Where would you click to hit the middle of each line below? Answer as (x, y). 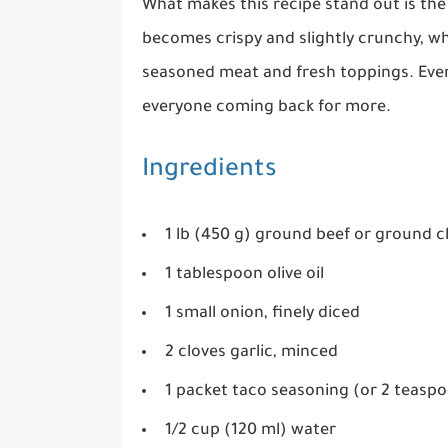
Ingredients (209, 171)
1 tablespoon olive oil (244, 275)
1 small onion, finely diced (262, 314)
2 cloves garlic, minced (251, 353)
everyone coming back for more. (266, 107)
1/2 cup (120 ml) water (250, 431)
